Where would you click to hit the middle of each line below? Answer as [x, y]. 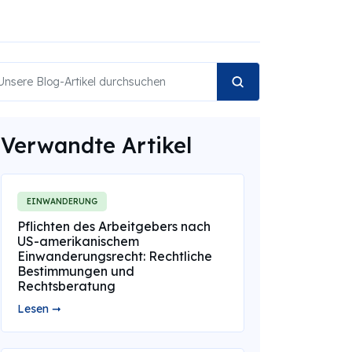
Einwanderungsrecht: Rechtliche [114, 256]
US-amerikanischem [78, 241]
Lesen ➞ [39, 309]
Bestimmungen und [75, 271]
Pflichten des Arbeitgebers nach [114, 226]
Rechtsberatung [66, 286]
